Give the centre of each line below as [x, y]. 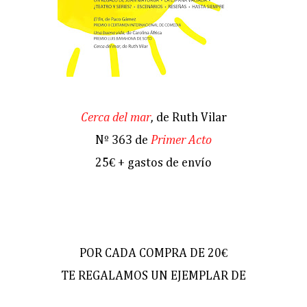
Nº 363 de [123, 141]
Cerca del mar [115, 118]
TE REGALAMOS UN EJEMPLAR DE [153, 277]
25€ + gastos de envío [153, 163]
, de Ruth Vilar [188, 118]
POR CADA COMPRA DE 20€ [153, 254]
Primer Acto [181, 141]
